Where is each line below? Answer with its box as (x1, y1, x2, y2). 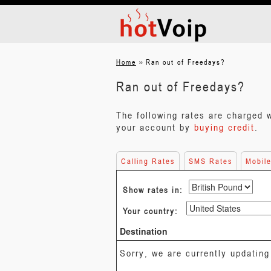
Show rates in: (123, 184, 183, 195)
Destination (120, 225, 168, 237)
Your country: (123, 206, 178, 216)
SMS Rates (188, 156, 232, 166)
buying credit (194, 121, 255, 133)
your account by (116, 121, 194, 133)
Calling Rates (121, 156, 175, 166)
